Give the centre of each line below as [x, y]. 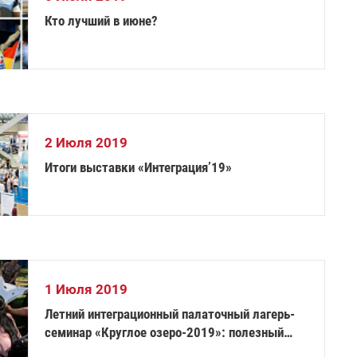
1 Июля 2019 [86, 289]
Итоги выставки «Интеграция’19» [139, 167]
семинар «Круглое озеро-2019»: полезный [165, 332]
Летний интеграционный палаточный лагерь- [170, 314]
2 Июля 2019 [86, 143]
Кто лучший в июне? [102, 21]
